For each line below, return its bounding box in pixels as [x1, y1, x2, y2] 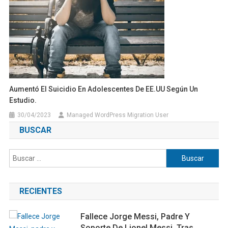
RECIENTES [19, 186, 62, 196]
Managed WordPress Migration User [67, 111, 169, 119]
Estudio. [9, 96, 37, 105]
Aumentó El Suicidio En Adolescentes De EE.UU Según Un [9, 85, 198, 94]
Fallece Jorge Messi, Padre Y [80, 212, 190, 222]
